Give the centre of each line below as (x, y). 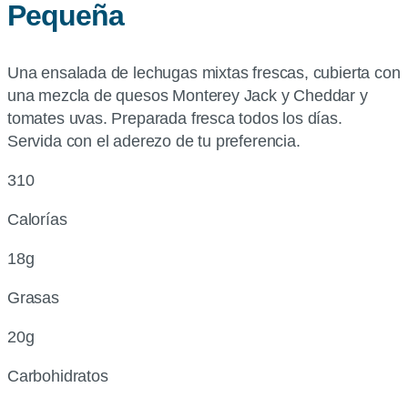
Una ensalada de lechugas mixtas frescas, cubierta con (204, 73)
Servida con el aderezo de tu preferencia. (154, 141)
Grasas (33, 298)
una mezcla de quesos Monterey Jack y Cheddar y (188, 96)
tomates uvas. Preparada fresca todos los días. (175, 118)
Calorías (37, 219)
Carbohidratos (58, 376)
